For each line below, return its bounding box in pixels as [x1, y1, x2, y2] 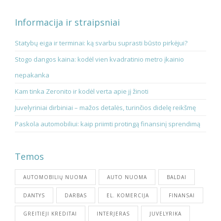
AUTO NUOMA [107, 174, 147, 181]
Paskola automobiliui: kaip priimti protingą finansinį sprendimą [15, 119, 200, 129]
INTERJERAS [97, 210, 130, 218]
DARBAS [65, 192, 87, 199]
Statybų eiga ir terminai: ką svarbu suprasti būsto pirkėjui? [15, 38, 189, 48]
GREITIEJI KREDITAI [23, 210, 77, 218]
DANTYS [23, 192, 45, 199]
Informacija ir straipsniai [15, 16, 120, 29]
